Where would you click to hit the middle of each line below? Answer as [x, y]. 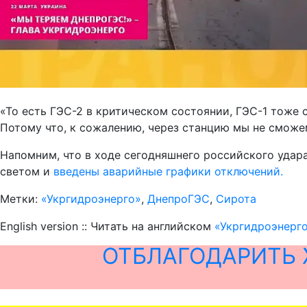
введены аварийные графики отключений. [168, 172]
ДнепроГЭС [179, 199]
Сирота [236, 199]
